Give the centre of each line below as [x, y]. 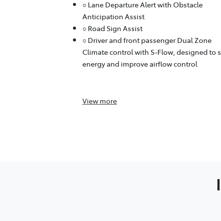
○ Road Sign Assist [112, 28]
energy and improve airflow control [140, 64]
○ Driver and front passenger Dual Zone [147, 40]
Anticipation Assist [113, 17]
